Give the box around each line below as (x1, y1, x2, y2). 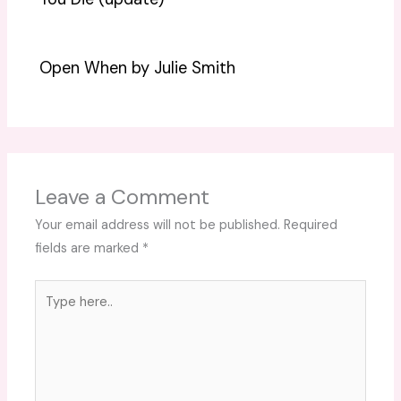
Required (284, 217, 338, 235)
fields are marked (35, 240, 143, 258)
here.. (34, 305, 68, 323)
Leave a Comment (35, 183, 210, 211)
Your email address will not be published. (35, 217, 281, 235)
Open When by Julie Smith (39, 57, 236, 80)
